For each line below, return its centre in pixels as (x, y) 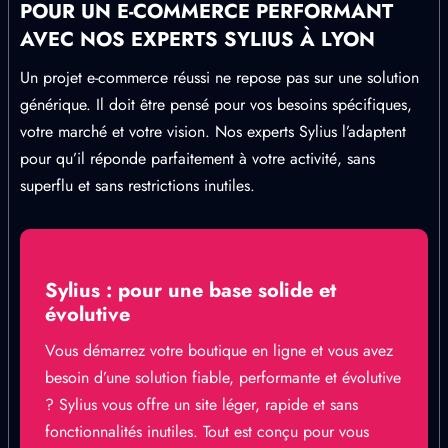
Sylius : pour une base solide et (190, 290)
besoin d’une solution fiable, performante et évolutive (223, 377)
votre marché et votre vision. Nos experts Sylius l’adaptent (213, 131)
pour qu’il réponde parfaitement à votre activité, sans (197, 158)
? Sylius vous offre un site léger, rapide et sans (201, 404)
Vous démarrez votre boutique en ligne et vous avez (219, 350)
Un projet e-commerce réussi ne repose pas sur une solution (219, 77)
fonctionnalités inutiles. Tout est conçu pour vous (207, 431)
